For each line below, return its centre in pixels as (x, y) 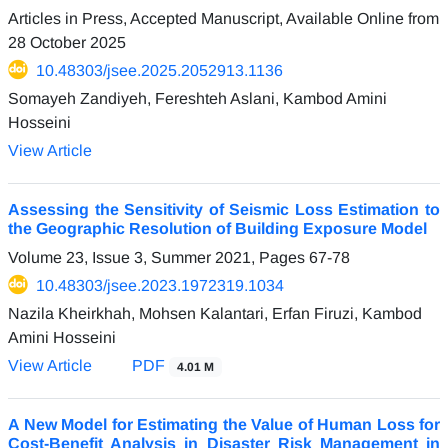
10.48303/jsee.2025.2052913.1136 (159, 70)
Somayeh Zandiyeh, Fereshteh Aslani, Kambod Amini (197, 98)
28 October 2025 (67, 42)
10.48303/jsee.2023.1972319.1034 (160, 285)
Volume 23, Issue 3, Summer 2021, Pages (158, 257)
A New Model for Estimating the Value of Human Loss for (224, 424)
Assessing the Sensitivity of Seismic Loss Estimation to (224, 209)
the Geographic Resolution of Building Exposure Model (217, 228)
